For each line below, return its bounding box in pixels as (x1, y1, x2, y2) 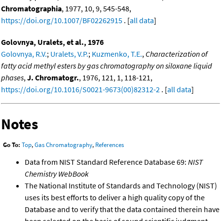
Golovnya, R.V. (1, 48, 47, 59)
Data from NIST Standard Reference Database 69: (25, 157, 188, 167)
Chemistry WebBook (25, 169, 89, 179)
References (95, 141, 124, 149)
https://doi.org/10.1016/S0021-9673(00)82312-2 (1, 84, 160, 94)
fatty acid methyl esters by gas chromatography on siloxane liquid (1, 60, 212, 71)
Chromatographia (1, 3, 62, 13)
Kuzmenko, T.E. (92, 48, 142, 59)
